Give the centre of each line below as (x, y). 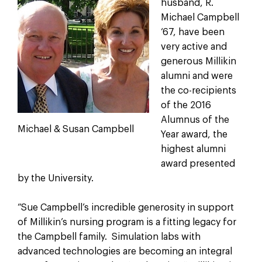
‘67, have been (192, 32)
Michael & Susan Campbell (75, 129)
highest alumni (193, 149)
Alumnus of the (195, 120)
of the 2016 (186, 105)
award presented (198, 163)
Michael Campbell (200, 17)
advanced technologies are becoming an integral (125, 251)
